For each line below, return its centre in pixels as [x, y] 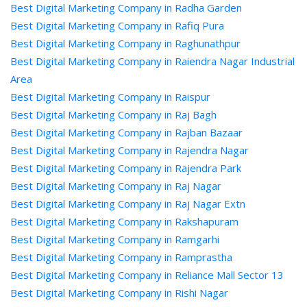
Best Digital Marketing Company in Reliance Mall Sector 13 [147, 275]
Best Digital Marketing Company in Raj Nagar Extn [128, 204]
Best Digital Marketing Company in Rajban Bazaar [126, 132]
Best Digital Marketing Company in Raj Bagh [113, 114]
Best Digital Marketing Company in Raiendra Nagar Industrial [152, 61]
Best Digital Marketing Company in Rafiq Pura [117, 25]
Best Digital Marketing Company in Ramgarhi [115, 239]
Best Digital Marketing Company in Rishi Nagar [119, 293]
